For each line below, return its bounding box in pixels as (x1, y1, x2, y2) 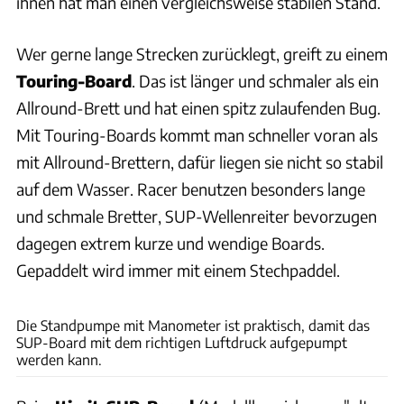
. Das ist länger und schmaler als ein (132, 70, 379, 92)
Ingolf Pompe (336, 287, 396, 300)
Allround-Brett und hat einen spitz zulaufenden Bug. (16, 97, 381, 119)
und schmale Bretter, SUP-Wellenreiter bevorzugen (16, 206, 377, 227)
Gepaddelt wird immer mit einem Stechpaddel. (16, 260, 340, 281)
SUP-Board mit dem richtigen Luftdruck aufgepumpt (16, 334, 347, 352)
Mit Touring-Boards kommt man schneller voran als (16, 124, 378, 146)
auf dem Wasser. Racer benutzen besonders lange (16, 179, 365, 200)
